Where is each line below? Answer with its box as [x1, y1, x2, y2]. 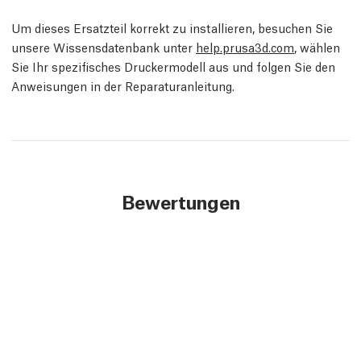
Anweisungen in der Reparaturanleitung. [11, 77, 234, 93]
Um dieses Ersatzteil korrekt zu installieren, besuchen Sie [11, 19, 333, 35]
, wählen [294, 39, 340, 55]
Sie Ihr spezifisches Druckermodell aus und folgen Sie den [11, 58, 335, 74]
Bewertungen [121, 189, 240, 214]
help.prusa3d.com [196, 39, 294, 55]
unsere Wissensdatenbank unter [11, 39, 196, 55]
